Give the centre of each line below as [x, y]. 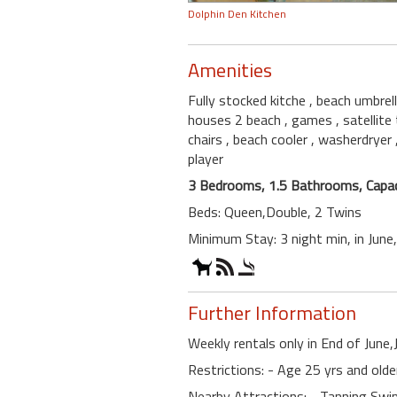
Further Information [272, 312]
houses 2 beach [236, 119]
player [206, 158]
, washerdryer [353, 139]
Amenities [230, 70]
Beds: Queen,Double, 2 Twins [275, 211]
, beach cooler [269, 139]
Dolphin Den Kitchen [237, 13]
